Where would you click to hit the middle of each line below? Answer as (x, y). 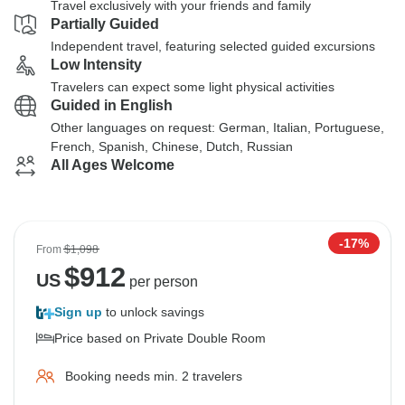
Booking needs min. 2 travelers (154, 376)
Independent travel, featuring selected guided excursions (213, 46)
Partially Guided (105, 24)
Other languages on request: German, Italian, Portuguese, (217, 127)
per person (161, 282)
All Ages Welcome (113, 165)
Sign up (78, 312)
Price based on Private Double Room (160, 338)
